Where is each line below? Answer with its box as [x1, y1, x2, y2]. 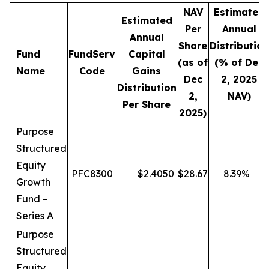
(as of [178, 56, 208, 68]
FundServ [68, 48, 115, 60]
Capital [128, 48, 165, 60]
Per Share [122, 98, 171, 110]
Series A [16, 210, 53, 222]
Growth [16, 176, 50, 188]
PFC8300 [71, 168, 113, 180]
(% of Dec [214, 56, 264, 68]
